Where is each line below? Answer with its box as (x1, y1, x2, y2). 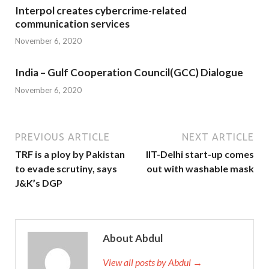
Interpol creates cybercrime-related (15, 4, 187, 17)
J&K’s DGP (15, 177, 62, 189)
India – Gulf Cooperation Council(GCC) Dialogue (15, 66, 243, 79)
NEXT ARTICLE (182, 131, 254, 142)
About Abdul (103, 231, 163, 244)
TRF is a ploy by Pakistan (15, 148, 125, 160)
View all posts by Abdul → (103, 256, 202, 268)
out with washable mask (147, 162, 254, 174)
